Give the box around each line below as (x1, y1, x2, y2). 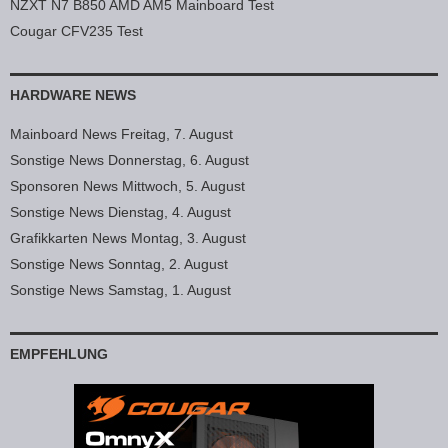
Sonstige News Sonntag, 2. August (10, 255, 228, 272)
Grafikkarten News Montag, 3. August (10, 229, 246, 246)
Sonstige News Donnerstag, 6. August (10, 151, 249, 168)
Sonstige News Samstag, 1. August (10, 281, 231, 298)
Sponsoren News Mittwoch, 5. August (10, 177, 245, 194)
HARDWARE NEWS (10, 86, 136, 103)
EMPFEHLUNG (10, 345, 108, 362)
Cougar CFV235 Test (10, 22, 143, 39)
